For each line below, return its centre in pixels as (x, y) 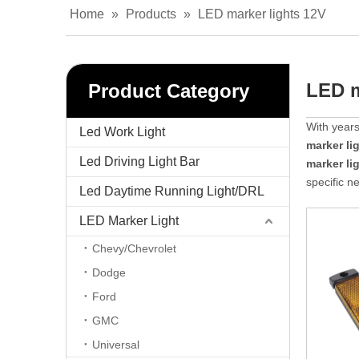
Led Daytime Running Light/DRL (172, 191)
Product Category (169, 91)
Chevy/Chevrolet (134, 248)
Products (151, 14)
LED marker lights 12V (262, 14)
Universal (116, 345)
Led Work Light (122, 132)
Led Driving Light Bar (139, 161)
